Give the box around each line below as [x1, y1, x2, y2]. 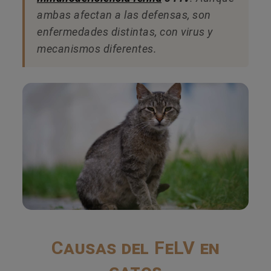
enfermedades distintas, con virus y [37, 25, 213, 38]
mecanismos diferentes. [37, 42, 157, 55]
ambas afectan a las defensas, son [37, 8, 211, 21]
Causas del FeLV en [51, 237, 220, 258]
